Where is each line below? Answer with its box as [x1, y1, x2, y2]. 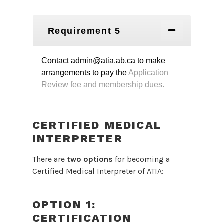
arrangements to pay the [41, 68, 128, 77]
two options [66, 154, 115, 164]
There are [32, 154, 67, 164]
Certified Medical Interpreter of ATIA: [32, 166, 164, 176]
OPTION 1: [32, 198, 96, 211]
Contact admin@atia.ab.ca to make [41, 56, 165, 65]
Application [128, 68, 168, 77]
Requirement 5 [47, 26, 121, 36]
